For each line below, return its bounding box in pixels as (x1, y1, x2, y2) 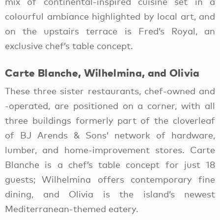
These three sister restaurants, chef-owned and (5, 85, 215, 96)
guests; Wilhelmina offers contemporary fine (5, 173, 215, 185)
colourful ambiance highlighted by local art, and (5, 10, 215, 22)
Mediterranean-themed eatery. (5, 203, 138, 214)
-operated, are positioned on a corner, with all (5, 100, 215, 111)
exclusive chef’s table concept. (5, 40, 133, 51)
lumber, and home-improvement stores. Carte (5, 144, 215, 155)
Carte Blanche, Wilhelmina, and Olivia (5, 66, 200, 80)
